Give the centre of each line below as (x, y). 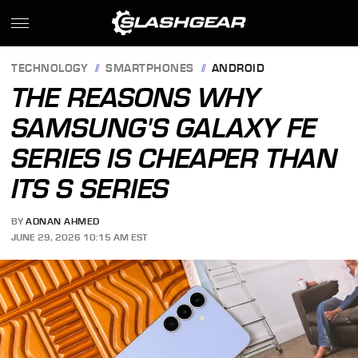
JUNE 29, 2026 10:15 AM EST (80, 237)
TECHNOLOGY (50, 69)
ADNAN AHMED (63, 222)
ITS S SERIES (90, 189)
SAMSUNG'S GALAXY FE (164, 128)
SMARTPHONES (150, 69)
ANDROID (238, 69)
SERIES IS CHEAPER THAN (175, 158)
